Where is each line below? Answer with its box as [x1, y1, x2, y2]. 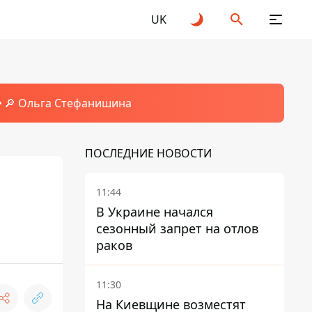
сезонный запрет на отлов [96, 220, 258, 237]
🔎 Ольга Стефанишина [3, 95, 132, 111]
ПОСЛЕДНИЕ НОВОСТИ [85, 146, 212, 161]
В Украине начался [96, 203, 213, 220]
